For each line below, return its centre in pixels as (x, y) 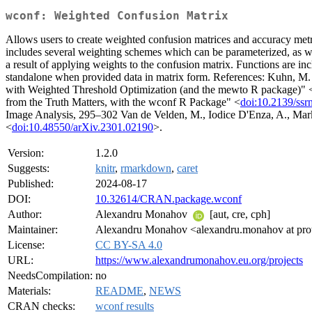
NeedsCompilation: (50, 276)
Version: (26, 153)
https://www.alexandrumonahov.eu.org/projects (199, 260)
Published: (31, 184)
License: (26, 245)
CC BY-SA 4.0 (129, 245)
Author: (25, 214)
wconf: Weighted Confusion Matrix (117, 16)
